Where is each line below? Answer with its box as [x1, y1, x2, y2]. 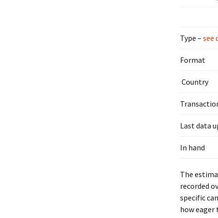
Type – [180, 33, 201, 43]
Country [180, 77, 208, 87]
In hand [180, 143, 205, 152]
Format [180, 55, 205, 65]
